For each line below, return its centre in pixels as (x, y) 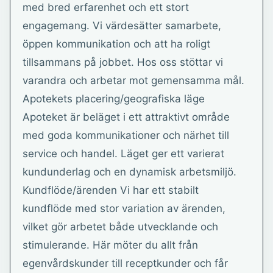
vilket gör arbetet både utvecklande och (120, 227)
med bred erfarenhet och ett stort (106, 7)
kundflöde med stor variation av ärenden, (124, 208)
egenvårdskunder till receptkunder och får (125, 263)
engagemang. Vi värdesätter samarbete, (122, 26)
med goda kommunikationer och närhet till (126, 135)
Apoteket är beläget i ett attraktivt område (126, 117)
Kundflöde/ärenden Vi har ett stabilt (111, 190)
